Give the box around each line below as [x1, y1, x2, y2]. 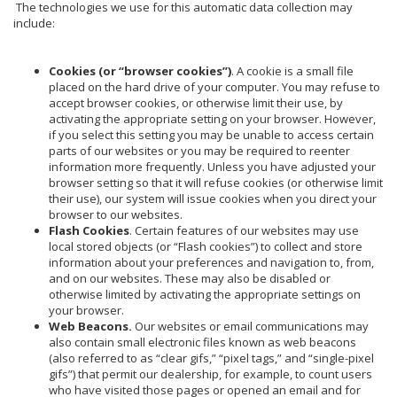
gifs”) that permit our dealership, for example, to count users [49, 365, 372, 382]
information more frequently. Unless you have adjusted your [49, 158, 376, 175]
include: [13, 14, 55, 31]
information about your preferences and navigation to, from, [49, 253, 374, 270]
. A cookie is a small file [231, 62, 354, 79]
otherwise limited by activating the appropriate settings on [49, 285, 361, 302]
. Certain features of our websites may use [129, 222, 359, 238]
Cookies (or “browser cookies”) [49, 62, 231, 79]
